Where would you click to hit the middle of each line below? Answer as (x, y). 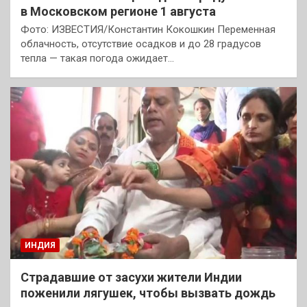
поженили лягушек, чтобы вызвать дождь (148, 293)
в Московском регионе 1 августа (118, 11)
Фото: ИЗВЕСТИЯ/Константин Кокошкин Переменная (148, 29)
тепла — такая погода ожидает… (97, 58)
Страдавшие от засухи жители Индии (131, 277)
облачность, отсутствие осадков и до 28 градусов (141, 44)
